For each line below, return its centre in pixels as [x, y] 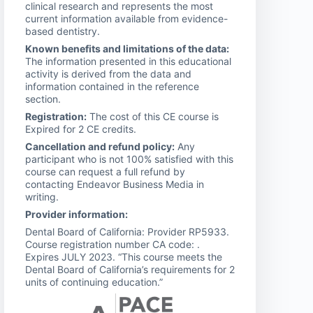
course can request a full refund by [105, 171]
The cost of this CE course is [153, 116]
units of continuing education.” [94, 282]
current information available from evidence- [126, 18]
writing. [42, 196]
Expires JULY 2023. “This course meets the [124, 256]
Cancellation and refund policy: [100, 146]
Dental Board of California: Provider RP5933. [127, 231]
